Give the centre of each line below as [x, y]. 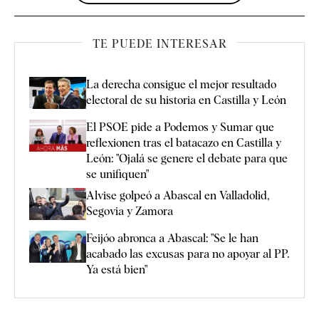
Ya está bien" [117, 269]
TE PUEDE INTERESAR [159, 43]
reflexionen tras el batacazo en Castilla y [184, 142]
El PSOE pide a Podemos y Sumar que [180, 127]
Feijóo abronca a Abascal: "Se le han [172, 238]
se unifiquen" [117, 174]
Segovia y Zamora [130, 211]
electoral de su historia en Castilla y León [186, 100]
